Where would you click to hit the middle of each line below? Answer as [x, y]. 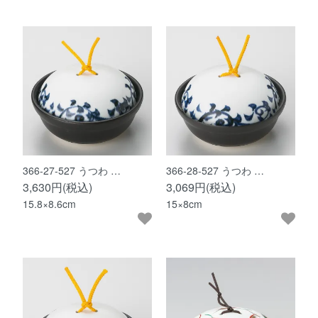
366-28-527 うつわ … [215, 170]
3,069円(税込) [201, 187]
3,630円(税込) [58, 187]
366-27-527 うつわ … [72, 170]
